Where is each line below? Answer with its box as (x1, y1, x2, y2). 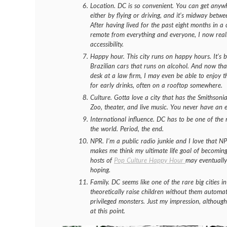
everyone (170, 30, 195, 39)
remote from (90, 30, 127, 39)
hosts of (90, 156, 114, 164)
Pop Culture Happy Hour (114, 156, 185, 164)
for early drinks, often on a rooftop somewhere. (90, 81, 222, 89)
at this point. (90, 206, 125, 215)
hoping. (90, 165, 110, 174)
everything (127, 30, 155, 39)
